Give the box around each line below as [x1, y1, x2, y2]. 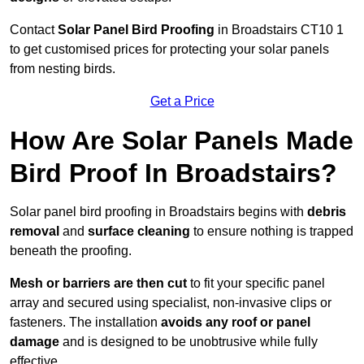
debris [307, 205, 346, 219]
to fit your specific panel [187, 276, 325, 291]
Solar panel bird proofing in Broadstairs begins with [10, 205, 307, 219]
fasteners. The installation [10, 315, 161, 330]
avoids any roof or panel [161, 315, 310, 330]
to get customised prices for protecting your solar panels [10, 42, 329, 57]
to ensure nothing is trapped [190, 224, 353, 239]
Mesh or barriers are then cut [10, 276, 187, 291]
